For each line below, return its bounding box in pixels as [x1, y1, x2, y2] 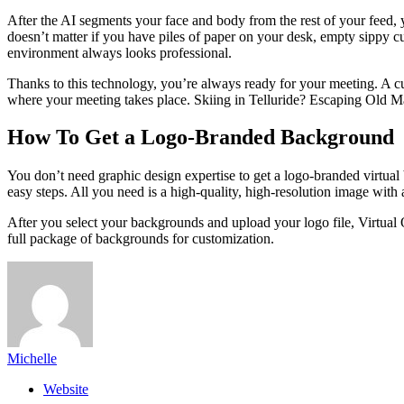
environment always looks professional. [7, 44, 232, 60]
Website [43, 381, 88, 398]
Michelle [7, 351, 57, 367]
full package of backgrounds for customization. [7, 231, 274, 247]
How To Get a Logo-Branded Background [7, 125, 394, 150]
